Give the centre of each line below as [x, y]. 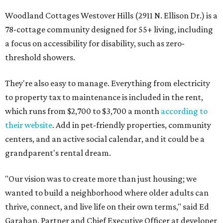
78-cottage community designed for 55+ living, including [109, 29]
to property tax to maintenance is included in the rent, [104, 97]
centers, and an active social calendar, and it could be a [105, 139]
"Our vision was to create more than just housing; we [101, 179]
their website [29, 125]
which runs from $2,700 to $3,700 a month [83, 111]
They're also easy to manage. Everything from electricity [108, 83]
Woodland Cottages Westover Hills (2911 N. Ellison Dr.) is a [111, 15]
